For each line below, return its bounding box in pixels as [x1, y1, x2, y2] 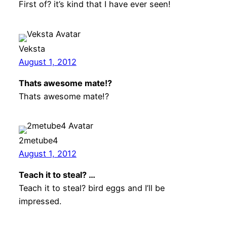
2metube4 [18, 135, 58, 145]
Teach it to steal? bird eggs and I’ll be [18, 183, 165, 194]
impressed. [18, 196, 61, 207]
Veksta [18, 43, 45, 54]
